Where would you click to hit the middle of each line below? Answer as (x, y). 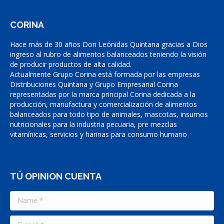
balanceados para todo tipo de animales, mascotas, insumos (109, 114)
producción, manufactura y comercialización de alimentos (103, 104)
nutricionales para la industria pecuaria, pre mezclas (93, 124)
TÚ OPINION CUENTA (56, 176)
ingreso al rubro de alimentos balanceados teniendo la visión (108, 54)
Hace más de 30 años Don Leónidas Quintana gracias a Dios (109, 44)
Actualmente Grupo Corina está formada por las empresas (105, 74)
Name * (23, 196)
